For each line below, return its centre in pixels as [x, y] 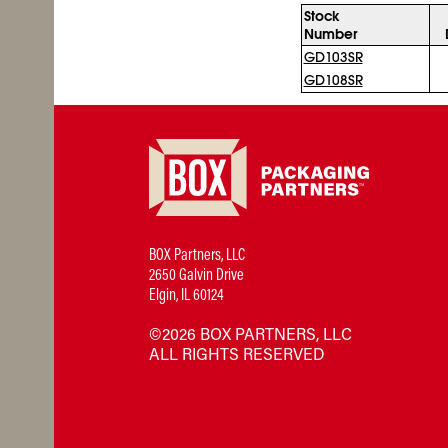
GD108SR [333, 80]
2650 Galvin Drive [196, 276]
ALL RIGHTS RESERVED [236, 356]
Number [330, 34]
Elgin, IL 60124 [186, 296]
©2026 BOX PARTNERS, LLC [250, 336]
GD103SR [333, 57]
